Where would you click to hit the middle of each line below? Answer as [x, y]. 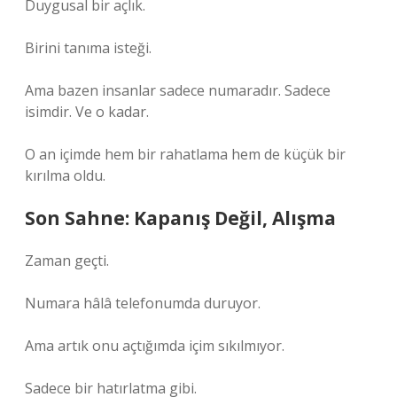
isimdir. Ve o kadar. [87, 112]
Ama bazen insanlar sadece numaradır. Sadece [178, 90]
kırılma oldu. [65, 175]
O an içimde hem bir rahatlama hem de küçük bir [185, 154]
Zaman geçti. [67, 261]
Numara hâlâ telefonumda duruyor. [143, 303]
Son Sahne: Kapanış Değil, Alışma [180, 218]
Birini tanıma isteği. [88, 48]
